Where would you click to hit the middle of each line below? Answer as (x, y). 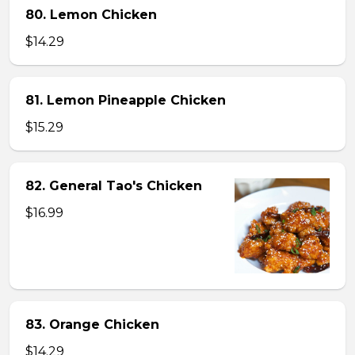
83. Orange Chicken (92, 324)
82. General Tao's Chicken (114, 186)
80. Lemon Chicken (91, 15)
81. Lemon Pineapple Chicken (126, 100)
